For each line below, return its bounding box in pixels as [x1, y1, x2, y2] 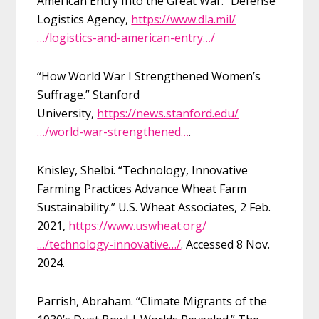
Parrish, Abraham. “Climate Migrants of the [37, 293, 268, 309]
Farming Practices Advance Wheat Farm [37, 180, 247, 197]
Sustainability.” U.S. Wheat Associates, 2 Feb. [37, 199, 271, 215]
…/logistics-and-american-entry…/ [37, 29, 216, 46]
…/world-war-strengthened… [37, 123, 189, 140]
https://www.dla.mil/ [131, 11, 236, 27]
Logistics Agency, [37, 11, 132, 27]
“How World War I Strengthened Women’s [37, 68, 261, 84]
